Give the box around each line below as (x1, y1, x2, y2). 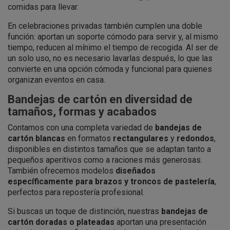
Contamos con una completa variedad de (8, 122, 155, 132)
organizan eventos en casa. (8, 74, 105, 85)
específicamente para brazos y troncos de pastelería (8, 176, 215, 186)
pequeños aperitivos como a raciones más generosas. (8, 155, 202, 165)
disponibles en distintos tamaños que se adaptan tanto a (8, 144, 211, 154)
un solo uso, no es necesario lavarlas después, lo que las (8, 53, 213, 63)
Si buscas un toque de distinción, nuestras (8, 206, 161, 216)
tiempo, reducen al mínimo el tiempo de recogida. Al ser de (8, 42, 218, 52)
